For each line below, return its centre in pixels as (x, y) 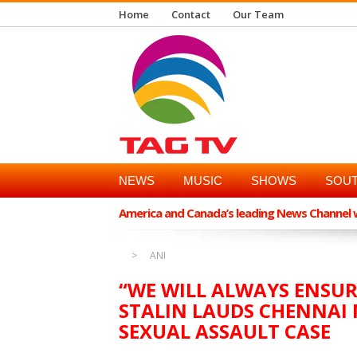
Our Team (258, 14)
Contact (191, 14)
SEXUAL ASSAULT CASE (225, 331)
